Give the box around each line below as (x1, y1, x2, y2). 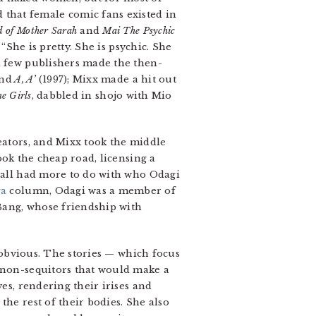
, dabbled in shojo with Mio (31, 90, 172, 102)
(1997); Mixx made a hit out (38, 73, 176, 85)
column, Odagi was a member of (6, 185, 176, 197)
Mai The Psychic (102, 25, 176, 37)
